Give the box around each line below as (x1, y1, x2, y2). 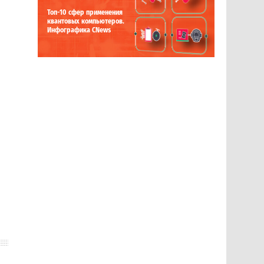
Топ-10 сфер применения (47, 8, 123, 17)
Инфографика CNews (47, 26, 111, 35)
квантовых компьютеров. (47, 17, 124, 26)
